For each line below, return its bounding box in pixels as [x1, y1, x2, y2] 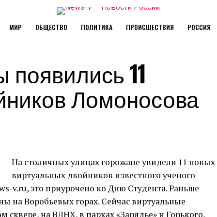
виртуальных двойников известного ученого [12, 170, 195, 181]
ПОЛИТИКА [80, 22, 112, 32]
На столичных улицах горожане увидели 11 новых [12, 156, 215, 168]
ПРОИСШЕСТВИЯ [125, 22, 174, 32]
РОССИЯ [187, 22, 211, 32]
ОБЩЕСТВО [35, 22, 67, 32]
